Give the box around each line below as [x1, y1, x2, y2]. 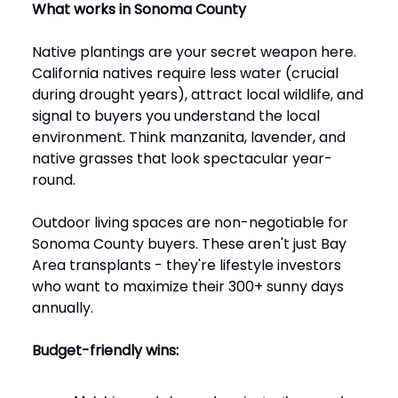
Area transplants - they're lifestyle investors [32, 254, 341, 275]
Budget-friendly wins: [32, 339, 179, 361]
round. [32, 169, 76, 190]
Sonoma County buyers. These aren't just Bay [32, 233, 346, 254]
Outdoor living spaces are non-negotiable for [32, 211, 348, 233]
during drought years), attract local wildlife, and [32, 84, 363, 105]
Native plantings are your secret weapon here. [32, 41, 356, 62]
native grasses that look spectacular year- [32, 147, 332, 169]
